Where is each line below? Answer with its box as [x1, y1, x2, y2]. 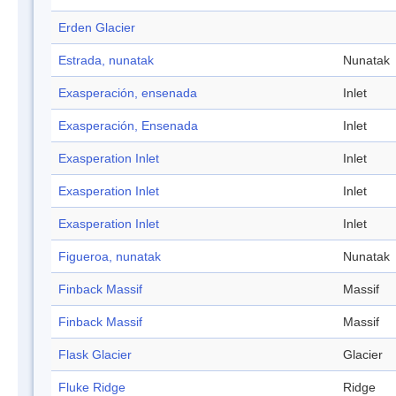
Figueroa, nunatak [58, 249, 161, 264]
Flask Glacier [58, 347, 132, 362]
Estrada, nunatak [58, 53, 154, 68]
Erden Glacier [58, 20, 135, 35]
